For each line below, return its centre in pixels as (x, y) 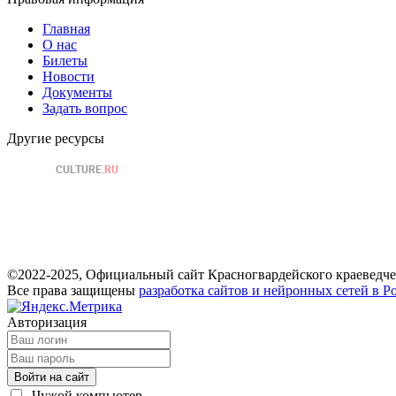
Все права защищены (73, 290)
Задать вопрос (85, 108)
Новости (69, 76)
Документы (77, 92)
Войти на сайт (52, 377)
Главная (66, 29)
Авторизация (47, 322)
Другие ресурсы (56, 138)
